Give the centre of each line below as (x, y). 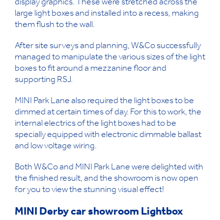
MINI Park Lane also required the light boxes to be (104, 102)
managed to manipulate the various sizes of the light (110, 58)
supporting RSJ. (44, 81)
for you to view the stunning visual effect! (89, 191)
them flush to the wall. (55, 26)
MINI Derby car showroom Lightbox (99, 213)
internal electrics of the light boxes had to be (96, 124)
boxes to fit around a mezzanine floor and (91, 69)
